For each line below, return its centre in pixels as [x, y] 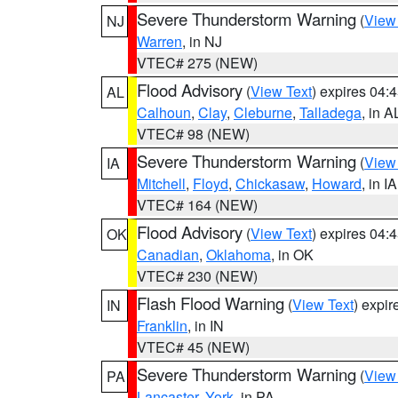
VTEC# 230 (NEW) [197, 276]
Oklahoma [239, 255]
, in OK [292, 255]
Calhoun [164, 112]
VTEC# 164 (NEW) [197, 205]
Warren [159, 41]
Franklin [162, 326]
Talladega [330, 112]
